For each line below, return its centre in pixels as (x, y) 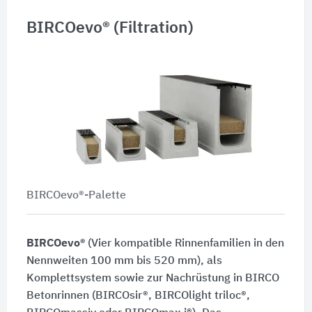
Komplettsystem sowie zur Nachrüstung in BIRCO (153, 278)
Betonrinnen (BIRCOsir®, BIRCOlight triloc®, (138, 296)
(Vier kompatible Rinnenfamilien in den (184, 243)
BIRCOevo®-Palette (76, 195)
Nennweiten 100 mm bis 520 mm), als (124, 261)
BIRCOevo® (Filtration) (110, 28)
